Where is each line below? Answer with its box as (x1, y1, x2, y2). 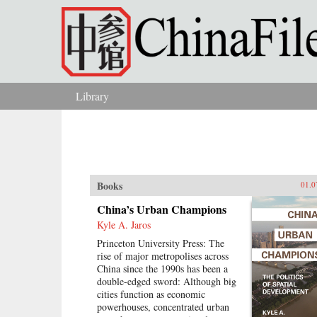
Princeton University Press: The (97, 236, 224, 250)
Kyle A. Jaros (97, 218, 151, 231)
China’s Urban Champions (97, 201, 226, 217)
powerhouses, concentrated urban (97, 300, 229, 313)
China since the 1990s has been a (97, 262, 228, 275)
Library (76, 88, 109, 103)
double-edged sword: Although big (97, 275, 236, 288)
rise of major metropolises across (97, 249, 229, 263)
